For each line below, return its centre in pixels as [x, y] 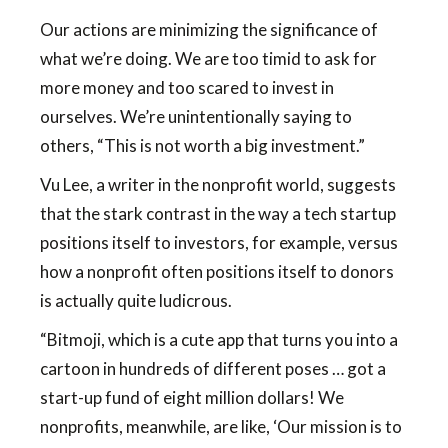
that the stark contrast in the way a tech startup [218, 213]
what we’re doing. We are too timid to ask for [208, 58]
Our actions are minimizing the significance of [209, 29]
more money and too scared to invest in [187, 87]
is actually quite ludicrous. [136, 300]
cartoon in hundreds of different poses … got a [213, 368]
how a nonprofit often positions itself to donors [217, 271]
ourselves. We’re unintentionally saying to [196, 116]
